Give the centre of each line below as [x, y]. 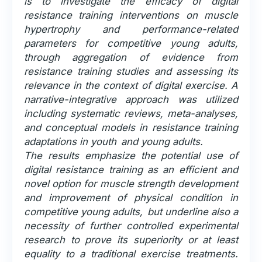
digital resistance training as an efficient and [131, 169]
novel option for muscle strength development [131, 183]
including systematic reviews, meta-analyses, [131, 113]
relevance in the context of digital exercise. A [131, 85]
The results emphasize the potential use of [131, 155]
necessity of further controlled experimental [131, 225]
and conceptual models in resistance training [131, 127]
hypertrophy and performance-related [131, 29]
